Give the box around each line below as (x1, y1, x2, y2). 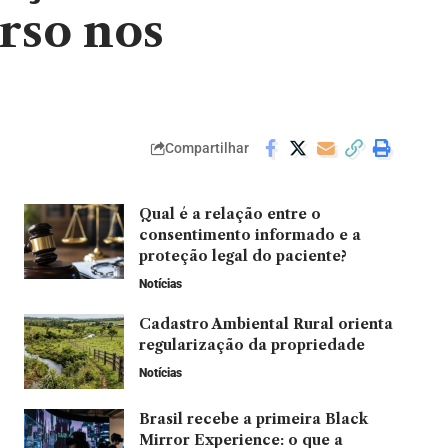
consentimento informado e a (138, 226, 361, 244)
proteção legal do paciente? (138, 247, 347, 265)
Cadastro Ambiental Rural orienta (138, 315, 393, 333)
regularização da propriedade (138, 336, 365, 354)
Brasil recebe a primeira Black (138, 410, 368, 428)
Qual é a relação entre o (138, 205, 321, 223)
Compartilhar (165, 139, 249, 156)
